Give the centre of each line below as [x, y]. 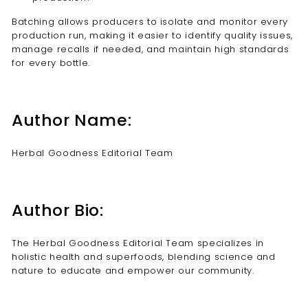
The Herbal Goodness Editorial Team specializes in [138, 243]
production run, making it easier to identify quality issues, [152, 35]
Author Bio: [58, 210]
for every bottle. [51, 63]
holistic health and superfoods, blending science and [144, 257]
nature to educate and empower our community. [133, 271]
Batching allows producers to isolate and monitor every [150, 22]
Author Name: [72, 120]
